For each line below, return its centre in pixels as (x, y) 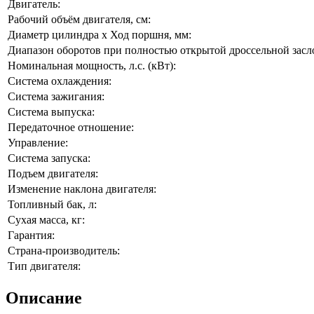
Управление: (38, 142)
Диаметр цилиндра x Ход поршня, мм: (100, 34)
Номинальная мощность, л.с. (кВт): (92, 65)
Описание (44, 298)
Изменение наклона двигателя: (82, 189)
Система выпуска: (51, 111)
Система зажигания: (56, 96)
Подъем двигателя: (53, 173)
